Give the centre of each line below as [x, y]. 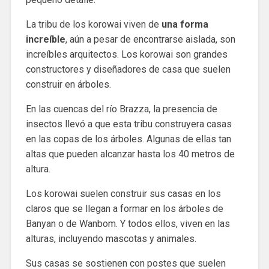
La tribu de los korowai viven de [92, 24]
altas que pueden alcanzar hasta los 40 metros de [130, 154]
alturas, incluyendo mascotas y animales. [111, 238]
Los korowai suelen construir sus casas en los [123, 193]
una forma [183, 24]
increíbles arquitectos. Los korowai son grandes [126, 54]
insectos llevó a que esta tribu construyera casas [128, 124]
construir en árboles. [68, 84]
